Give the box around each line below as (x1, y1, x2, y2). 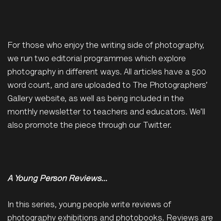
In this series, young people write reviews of (7, 201, 173, 210)
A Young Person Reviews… (7, 175, 107, 184)
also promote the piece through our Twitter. (7, 122, 172, 130)
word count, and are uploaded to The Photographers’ (7, 82, 208, 90)
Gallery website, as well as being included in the (7, 95, 184, 104)
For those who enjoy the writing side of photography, (7, 42, 204, 50)
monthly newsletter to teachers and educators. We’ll (7, 109, 205, 117)
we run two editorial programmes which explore (7, 55, 186, 64)
